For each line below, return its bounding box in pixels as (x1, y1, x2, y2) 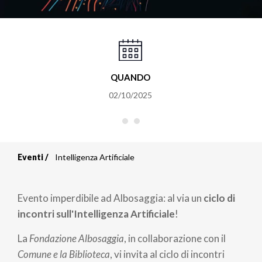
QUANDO (111, 72, 151, 83)
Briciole (18, 157, 94, 185)
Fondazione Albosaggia (29, 232, 124, 244)
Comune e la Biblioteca (18, 247, 110, 260)
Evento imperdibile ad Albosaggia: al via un (18, 192, 202, 205)
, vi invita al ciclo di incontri (110, 247, 225, 260)
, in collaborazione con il (124, 232, 226, 244)
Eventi (18, 152, 43, 163)
